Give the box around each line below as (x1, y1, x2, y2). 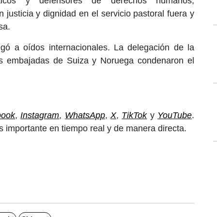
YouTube (157, 110, 192, 120)
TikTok (122, 110, 147, 120)
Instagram (20, 110, 60, 120)
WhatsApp (64, 110, 105, 120)
